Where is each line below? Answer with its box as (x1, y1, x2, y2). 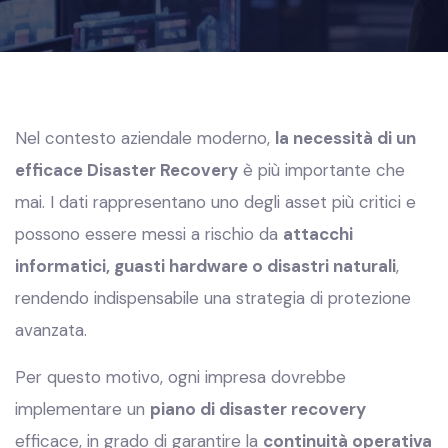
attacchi (283, 223, 353, 245)
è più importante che (238, 159, 405, 181)
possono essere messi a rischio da (15, 223, 283, 245)
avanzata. (15, 319, 87, 341)
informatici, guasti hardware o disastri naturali (15, 255, 396, 277)
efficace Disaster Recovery (15, 159, 238, 181)
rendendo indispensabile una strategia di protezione (15, 287, 411, 309)
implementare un (15, 398, 150, 420)
